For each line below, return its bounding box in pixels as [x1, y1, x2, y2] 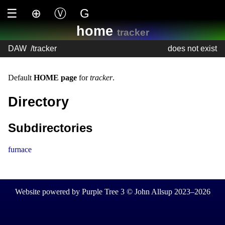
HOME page [34, 73, 77, 82]
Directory [8, 93, 69, 109]
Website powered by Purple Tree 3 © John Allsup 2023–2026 [15, 187, 210, 196]
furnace [8, 145, 32, 154]
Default [8, 73, 34, 82]
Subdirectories [8, 121, 92, 135]
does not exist [168, 44, 217, 53]
